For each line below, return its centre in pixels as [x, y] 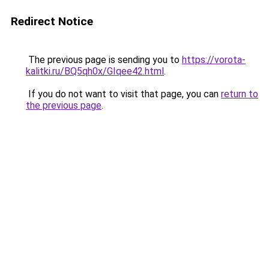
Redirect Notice [52, 21]
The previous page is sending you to [104, 60]
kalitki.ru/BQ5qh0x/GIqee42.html [95, 71]
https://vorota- [214, 60]
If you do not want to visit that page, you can [123, 94]
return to [240, 94]
